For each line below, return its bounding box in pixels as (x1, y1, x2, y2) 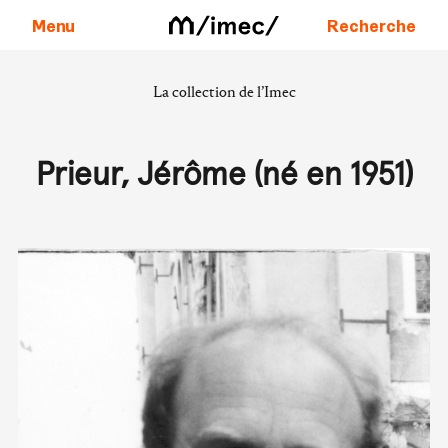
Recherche (327, 13, 416, 36)
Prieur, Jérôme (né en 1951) (35, 160, 413, 192)
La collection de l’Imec (152, 82, 296, 101)
